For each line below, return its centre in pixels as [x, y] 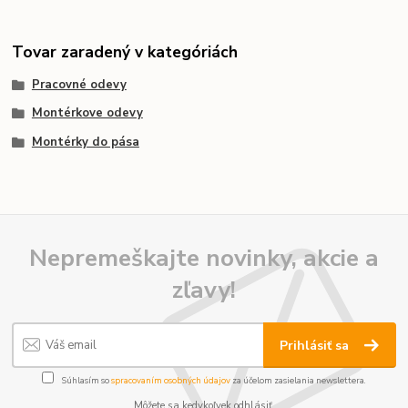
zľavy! [204, 290]
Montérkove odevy [87, 113]
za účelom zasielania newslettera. [298, 381]
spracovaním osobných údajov [171, 381]
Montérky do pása [85, 142]
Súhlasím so [86, 381]
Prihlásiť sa [316, 345]
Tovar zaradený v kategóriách [125, 52]
